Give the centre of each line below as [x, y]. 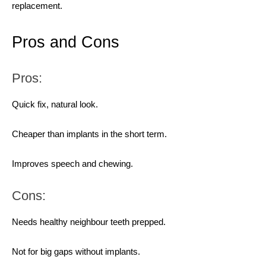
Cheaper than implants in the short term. [89, 134]
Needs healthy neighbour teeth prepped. [89, 221]
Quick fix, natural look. [55, 104]
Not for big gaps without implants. [76, 251]
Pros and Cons [66, 42]
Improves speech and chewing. [72, 163]
